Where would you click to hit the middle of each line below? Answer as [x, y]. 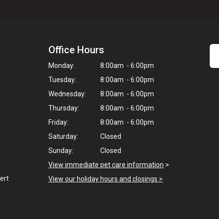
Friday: [58, 122]
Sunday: [61, 150]
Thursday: [64, 108]
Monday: [62, 65]
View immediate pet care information [106, 164]
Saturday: [63, 136]
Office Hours [76, 50]
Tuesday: [62, 79]
